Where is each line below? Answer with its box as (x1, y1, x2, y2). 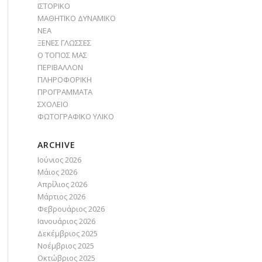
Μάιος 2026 (37, 167, 77, 177)
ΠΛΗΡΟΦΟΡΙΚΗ (37, 74, 92, 85)
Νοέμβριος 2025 (37, 240, 94, 251)
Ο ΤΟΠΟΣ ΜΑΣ (37, 50, 87, 60)
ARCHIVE (37, 139, 75, 150)
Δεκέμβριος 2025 (37, 228, 98, 239)
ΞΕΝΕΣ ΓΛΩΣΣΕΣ (37, 37, 91, 48)
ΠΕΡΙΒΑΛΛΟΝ (37, 62, 83, 73)
